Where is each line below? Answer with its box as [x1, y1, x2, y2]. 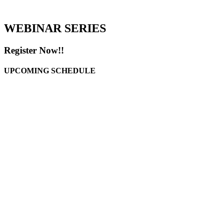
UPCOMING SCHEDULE [4, 66, 96, 75]
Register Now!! [4, 45, 64, 55]
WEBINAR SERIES [4, 22, 106, 35]
